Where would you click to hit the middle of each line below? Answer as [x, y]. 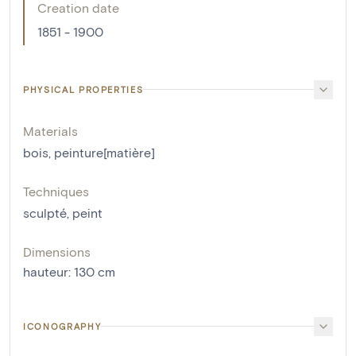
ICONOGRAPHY [62, 326]
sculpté [45, 212]
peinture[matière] [104, 152]
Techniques [56, 191]
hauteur [46, 271]
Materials [50, 130]
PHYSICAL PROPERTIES [83, 89]
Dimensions [57, 251]
